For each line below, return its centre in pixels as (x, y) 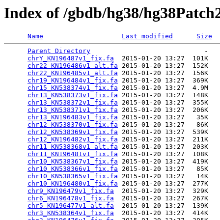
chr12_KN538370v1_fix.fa (73, 125)
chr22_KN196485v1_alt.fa (73, 73)
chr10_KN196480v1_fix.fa (73, 184)
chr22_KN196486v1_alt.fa (73, 66)
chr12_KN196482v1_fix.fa (73, 139)
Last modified (147, 36)
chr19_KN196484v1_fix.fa (73, 81)
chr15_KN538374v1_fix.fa (73, 88)
